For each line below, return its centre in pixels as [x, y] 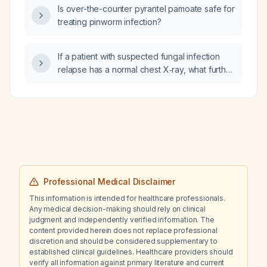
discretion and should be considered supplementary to [123, 241]
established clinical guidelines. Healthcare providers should [131, 252]
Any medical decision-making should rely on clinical [117, 209]
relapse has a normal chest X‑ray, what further [146, 69]
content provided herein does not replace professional [123, 230]
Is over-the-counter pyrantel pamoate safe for [146, 9]
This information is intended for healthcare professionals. [127, 198]
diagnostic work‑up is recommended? [131, 83]
